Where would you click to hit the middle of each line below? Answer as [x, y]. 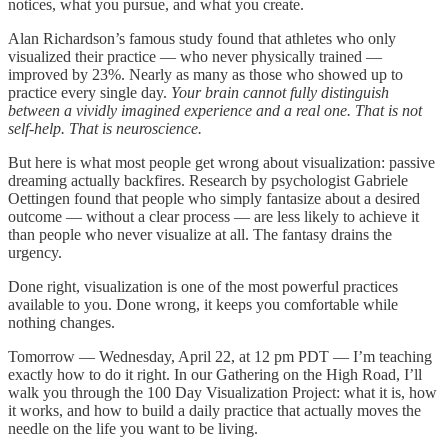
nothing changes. [61, 323]
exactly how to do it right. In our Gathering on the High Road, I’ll [215, 375]
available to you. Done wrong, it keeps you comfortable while [203, 305]
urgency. [35, 253]
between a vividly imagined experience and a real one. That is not [215, 111]
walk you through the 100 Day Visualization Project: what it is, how [222, 393]
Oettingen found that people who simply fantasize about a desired [214, 199]
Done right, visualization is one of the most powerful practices [203, 287]
